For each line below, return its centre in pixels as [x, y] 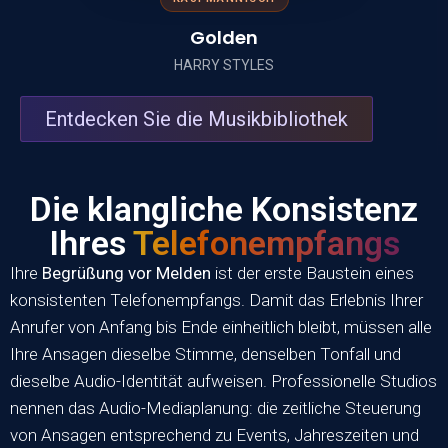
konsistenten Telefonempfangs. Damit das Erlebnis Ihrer [216, 300]
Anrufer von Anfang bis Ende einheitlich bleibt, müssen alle [221, 327]
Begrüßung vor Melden [126, 273]
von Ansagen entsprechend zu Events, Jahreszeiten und [214, 435]
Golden [224, 38]
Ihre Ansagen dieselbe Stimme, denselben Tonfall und [205, 354]
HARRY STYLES [224, 65]
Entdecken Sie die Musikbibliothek [196, 119]
